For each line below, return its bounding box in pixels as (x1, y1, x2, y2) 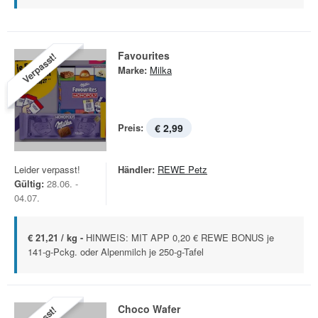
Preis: (118, 121, 143, 134)
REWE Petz (158, 163, 207, 176)
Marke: (118, 63, 147, 77)
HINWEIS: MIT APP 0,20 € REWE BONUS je (86, 231, 274, 244)
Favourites (118, 48, 170, 62)
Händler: (118, 163, 155, 176)
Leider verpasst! (14, 163, 80, 176)
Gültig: (14, 177, 44, 190)
